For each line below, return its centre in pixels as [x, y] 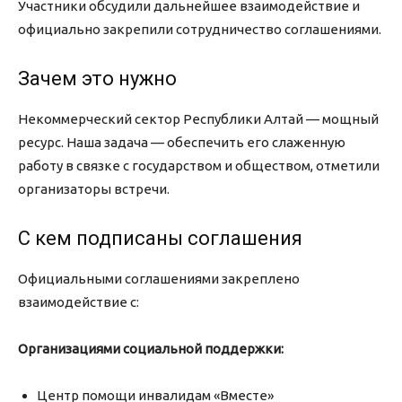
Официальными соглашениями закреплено [159, 279]
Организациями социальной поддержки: [151, 349]
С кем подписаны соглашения [160, 239]
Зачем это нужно [97, 79]
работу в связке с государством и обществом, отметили [199, 166]
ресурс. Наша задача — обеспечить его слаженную [182, 143]
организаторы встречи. [94, 189]
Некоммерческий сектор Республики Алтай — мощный [198, 119]
